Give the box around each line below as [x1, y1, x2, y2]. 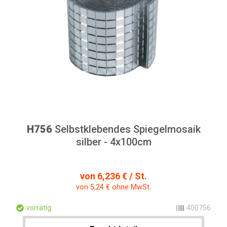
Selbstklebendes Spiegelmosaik [52, 123, 201, 135]
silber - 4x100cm [75, 136, 152, 148]
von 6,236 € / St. [80, 171, 147, 181]
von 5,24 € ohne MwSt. [76, 183, 151, 192]
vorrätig [26, 204, 51, 212]
